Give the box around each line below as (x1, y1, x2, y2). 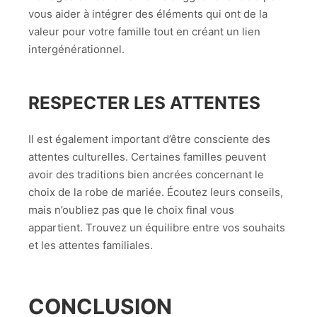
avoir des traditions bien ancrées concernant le (28, 167, 264, 181)
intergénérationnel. (28, 42, 125, 56)
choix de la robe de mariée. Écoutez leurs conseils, (28, 185, 283, 199)
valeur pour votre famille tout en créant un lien (28, 24, 260, 38)
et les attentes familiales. (28, 238, 153, 252)
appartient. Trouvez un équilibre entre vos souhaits (28, 220, 285, 234)
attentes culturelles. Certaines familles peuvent (28, 149, 266, 163)
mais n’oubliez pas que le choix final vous (28, 202, 234, 217)
